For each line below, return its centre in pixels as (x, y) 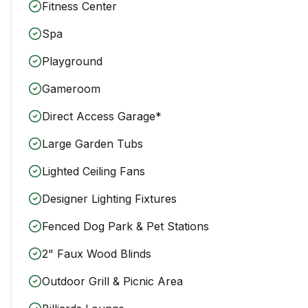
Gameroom (71, 88)
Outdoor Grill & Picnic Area (112, 281)
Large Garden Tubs (92, 143)
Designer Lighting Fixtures (109, 198)
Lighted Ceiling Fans (93, 171)
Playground (72, 61)
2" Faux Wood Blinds (97, 253)
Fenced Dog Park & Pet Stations (125, 226)
